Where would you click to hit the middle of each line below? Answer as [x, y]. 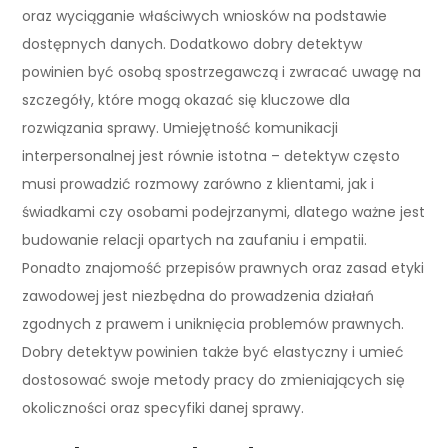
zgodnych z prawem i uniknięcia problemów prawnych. [213, 323]
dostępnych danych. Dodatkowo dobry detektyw [192, 43]
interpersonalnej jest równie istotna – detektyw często [211, 155]
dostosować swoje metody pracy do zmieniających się [214, 379]
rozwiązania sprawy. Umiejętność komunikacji [180, 127]
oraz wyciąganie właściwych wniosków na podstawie [205, 15]
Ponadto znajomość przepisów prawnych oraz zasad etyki [223, 267]
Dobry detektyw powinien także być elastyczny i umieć [213, 351]
